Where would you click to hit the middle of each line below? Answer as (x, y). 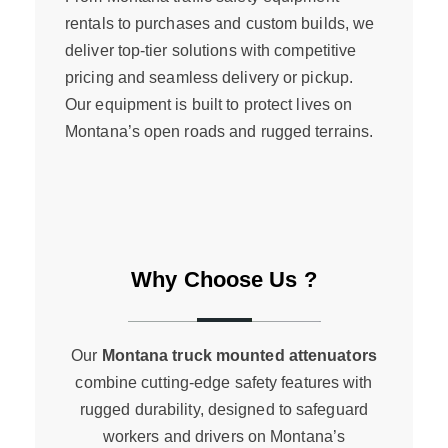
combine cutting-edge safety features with (224, 382)
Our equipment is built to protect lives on (209, 104)
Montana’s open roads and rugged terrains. (219, 131)
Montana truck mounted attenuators (239, 355)
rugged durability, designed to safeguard (223, 409)
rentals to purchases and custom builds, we (220, 23)
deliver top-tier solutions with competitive (211, 50)
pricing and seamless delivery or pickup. (209, 77)
